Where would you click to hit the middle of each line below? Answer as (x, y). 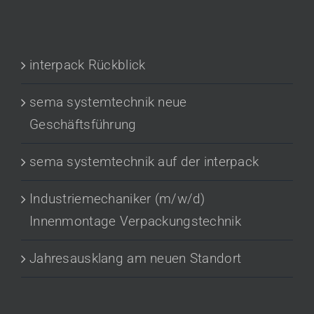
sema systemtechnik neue (108, 102)
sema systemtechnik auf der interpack (144, 161)
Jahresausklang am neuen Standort (136, 258)
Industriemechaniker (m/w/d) (117, 198)
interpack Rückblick (88, 64)
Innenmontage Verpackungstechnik (135, 221)
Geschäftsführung (83, 124)
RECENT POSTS (59, 26)
